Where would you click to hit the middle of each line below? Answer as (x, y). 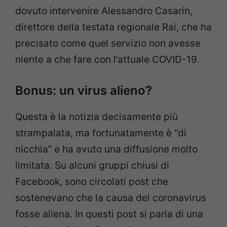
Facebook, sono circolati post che (92, 182)
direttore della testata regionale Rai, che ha (113, 27)
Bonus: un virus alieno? (84, 91)
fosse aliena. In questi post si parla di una (109, 214)
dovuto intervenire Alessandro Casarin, (104, 11)
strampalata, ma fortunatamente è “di (101, 133)
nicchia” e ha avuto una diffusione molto (106, 149)
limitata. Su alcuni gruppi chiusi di (92, 166)
